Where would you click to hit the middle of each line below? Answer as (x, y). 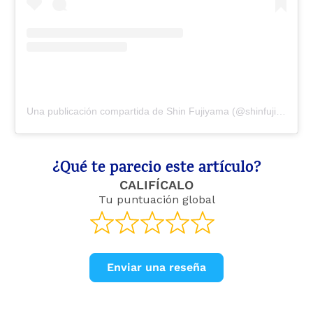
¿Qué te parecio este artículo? (156, 169)
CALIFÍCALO (156, 185)
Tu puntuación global (156, 200)
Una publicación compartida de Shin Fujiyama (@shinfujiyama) (281, 111)
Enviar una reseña (156, 267)
